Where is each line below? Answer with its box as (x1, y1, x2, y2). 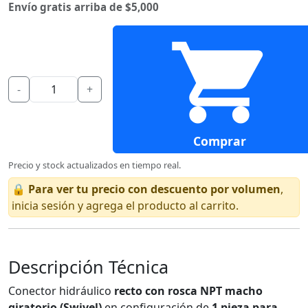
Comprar (192, 132, 246, 149)
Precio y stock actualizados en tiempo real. (8, 158, 181, 171)
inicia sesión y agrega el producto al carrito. (12, 197, 239, 213)
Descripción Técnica (8, 254, 168, 278)
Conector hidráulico (8, 283, 114, 298)
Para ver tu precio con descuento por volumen (28, 181, 280, 197)
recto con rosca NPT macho (114, 283, 263, 298)
